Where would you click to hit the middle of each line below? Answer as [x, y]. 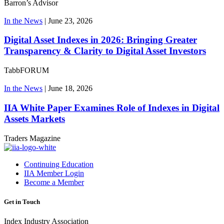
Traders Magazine [32, 138]
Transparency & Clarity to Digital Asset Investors [105, 51]
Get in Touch [22, 201]
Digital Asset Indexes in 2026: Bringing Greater [100, 40]
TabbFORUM [26, 70]
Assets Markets [34, 118]
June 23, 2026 [70, 20]
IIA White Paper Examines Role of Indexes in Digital [112, 107]
